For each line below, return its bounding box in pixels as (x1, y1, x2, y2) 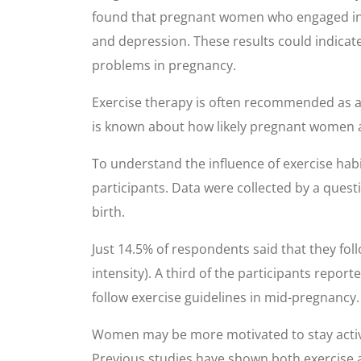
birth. (92, 203, 125, 221)
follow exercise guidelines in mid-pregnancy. (92, 288, 359, 306)
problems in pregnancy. (92, 56, 236, 74)
